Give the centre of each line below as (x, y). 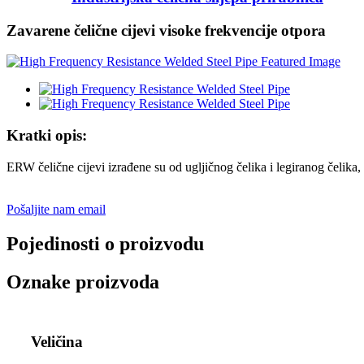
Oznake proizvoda (83, 282)
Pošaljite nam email (56, 209)
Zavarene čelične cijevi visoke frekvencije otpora (166, 30)
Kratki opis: (47, 135)
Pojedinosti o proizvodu (105, 243)
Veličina (57, 342)
